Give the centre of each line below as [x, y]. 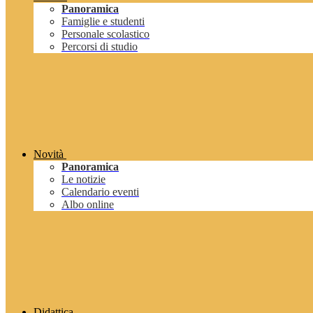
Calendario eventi [100, 192]
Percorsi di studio [100, 47]
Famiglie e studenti [103, 22]
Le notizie [83, 180]
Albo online [88, 205]
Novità [49, 154]
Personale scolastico [105, 34]
